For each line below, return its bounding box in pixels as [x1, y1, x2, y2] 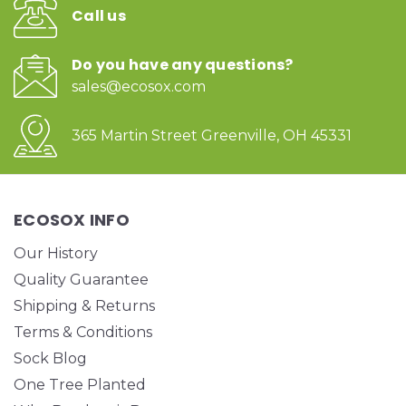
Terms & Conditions [14, 323, 152, 341]
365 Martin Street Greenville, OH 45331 [72, 126, 352, 144]
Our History [14, 244, 98, 262]
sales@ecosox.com [72, 77, 206, 95]
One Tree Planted [14, 375, 146, 393]
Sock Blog [14, 349, 87, 367]
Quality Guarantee [14, 270, 149, 288]
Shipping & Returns [14, 296, 155, 314]
